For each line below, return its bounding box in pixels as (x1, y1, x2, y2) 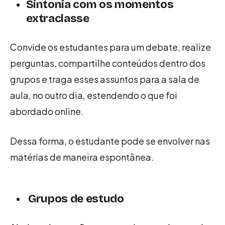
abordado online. (10, 105, 83, 118)
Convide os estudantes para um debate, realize (10, 41, 211, 53)
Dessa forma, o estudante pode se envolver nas (10, 135, 210, 147)
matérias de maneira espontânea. (10, 151, 154, 163)
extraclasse (26, 12, 89, 26)
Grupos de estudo (26, 191, 124, 205)
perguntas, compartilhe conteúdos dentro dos (10, 57, 205, 69)
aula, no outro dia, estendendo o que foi (10, 89, 177, 101)
